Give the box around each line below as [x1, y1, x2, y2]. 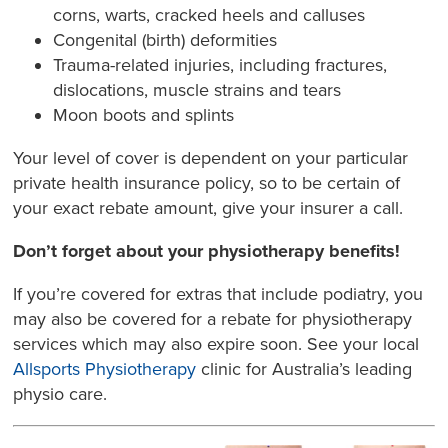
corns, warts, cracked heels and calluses [53, 4, 366, 27]
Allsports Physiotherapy [13, 358, 197, 381]
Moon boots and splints [53, 104, 235, 127]
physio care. [13, 383, 108, 406]
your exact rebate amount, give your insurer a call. [13, 197, 404, 220]
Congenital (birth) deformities [53, 29, 278, 52]
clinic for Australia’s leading [196, 358, 413, 381]
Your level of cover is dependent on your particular [13, 147, 409, 170]
